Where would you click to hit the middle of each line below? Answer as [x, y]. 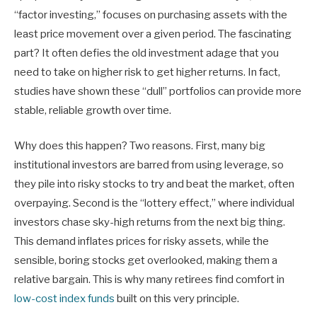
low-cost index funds [64, 298]
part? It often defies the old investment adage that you [146, 53]
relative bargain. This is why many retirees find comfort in [149, 279]
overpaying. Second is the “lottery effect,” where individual [154, 203]
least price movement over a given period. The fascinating [153, 34]
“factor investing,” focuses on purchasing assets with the [151, 15]
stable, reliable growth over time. [93, 110]
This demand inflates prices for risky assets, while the [142, 241]
